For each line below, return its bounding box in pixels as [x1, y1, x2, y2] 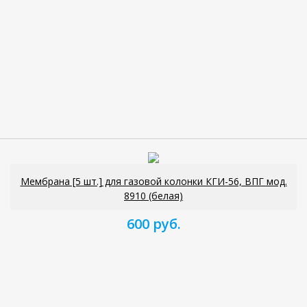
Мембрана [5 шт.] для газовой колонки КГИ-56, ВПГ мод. [20, 174, 287, 188]
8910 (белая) [124, 188, 183, 202]
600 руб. [126, 214, 181, 233]
